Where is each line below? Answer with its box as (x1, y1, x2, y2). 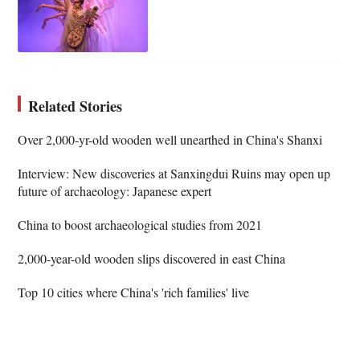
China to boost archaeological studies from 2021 (18, 215, 263, 233)
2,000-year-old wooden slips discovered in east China (18, 249, 286, 267)
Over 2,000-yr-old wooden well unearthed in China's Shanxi (18, 130, 323, 148)
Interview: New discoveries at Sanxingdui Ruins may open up (18, 164, 331, 182)
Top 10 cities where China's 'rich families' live (18, 283, 250, 301)
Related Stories (28, 95, 123, 117)
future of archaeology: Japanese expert (18, 182, 212, 199)
